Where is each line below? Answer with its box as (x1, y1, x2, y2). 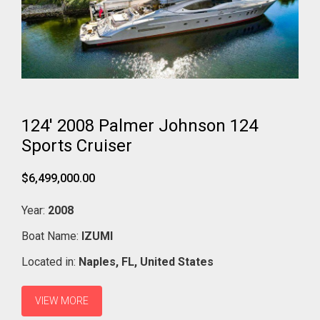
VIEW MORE (35, 294, 89, 306)
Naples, (79, 254, 119, 269)
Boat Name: (21, 229, 81, 243)
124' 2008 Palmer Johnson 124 (21, 115, 258, 136)
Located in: (21, 254, 79, 269)
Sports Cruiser (21, 135, 132, 156)
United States (140, 254, 214, 269)
